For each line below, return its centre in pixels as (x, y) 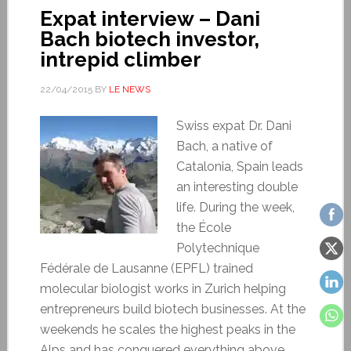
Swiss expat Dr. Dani (233, 125)
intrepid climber (120, 59)
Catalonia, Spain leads (239, 166)
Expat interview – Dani (150, 18)
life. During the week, (235, 207)
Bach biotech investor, (149, 39)
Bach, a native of (224, 146)
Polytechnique (217, 248)
